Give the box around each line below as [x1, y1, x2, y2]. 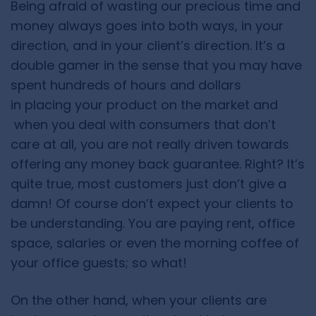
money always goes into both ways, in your [11, 17, 284, 35]
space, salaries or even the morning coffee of [11, 234, 299, 253]
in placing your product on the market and [11, 96, 278, 114]
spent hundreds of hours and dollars [11, 76, 241, 95]
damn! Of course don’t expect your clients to [11, 195, 293, 213]
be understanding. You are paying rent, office [11, 214, 295, 233]
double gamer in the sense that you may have [11, 56, 302, 75]
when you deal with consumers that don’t [11, 116, 276, 134]
